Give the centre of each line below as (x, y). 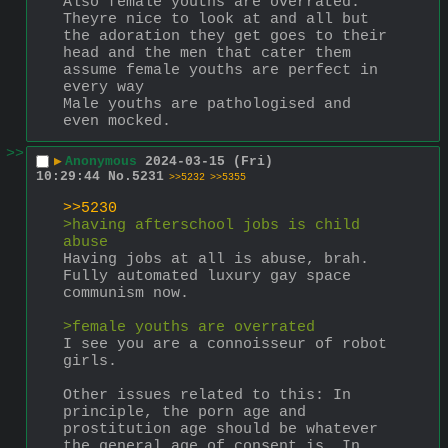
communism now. (126, 293)
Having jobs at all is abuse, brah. (216, 259)
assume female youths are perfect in (220, 70)
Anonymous (101, 162)
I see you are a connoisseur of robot (225, 344)
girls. (90, 361)
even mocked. (117, 121)
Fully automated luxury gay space (207, 276)
